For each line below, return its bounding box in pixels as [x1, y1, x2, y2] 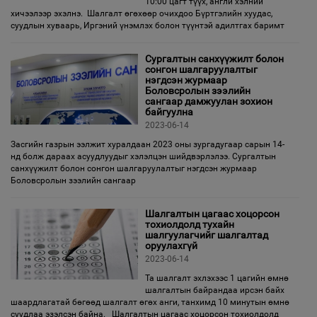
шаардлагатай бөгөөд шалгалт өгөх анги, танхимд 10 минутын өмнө [11, 297, 289, 307]
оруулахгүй [145, 240, 197, 251]
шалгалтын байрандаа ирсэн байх [145, 285, 284, 295]
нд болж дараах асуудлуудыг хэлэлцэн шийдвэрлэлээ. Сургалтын [11, 151, 276, 161]
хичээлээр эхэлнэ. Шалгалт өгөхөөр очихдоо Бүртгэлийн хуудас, [11, 8, 272, 18]
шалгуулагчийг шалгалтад [145, 229, 268, 241]
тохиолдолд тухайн [145, 219, 234, 230]
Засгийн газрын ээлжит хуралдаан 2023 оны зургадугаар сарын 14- [11, 139, 284, 149]
